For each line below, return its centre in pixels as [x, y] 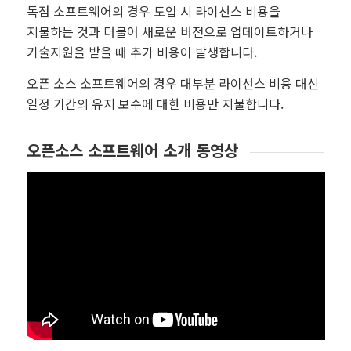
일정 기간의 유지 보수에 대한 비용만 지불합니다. [155, 104]
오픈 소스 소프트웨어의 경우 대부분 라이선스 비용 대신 [172, 83]
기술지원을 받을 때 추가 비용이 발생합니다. [141, 52]
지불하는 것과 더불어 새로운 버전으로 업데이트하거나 [169, 32]
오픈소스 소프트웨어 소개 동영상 [132, 150]
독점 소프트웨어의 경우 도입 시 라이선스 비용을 [153, 11]
